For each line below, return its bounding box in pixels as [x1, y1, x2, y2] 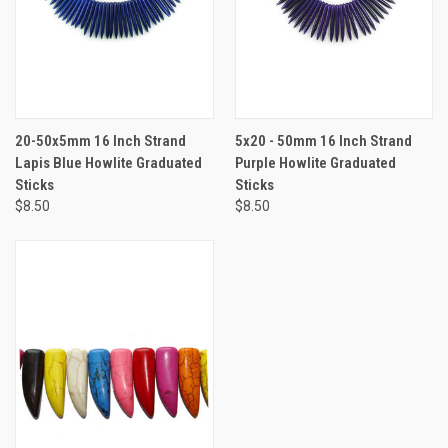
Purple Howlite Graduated [234, 153, 396, 172]
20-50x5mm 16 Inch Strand [15, 131, 186, 150]
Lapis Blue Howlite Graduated [15, 153, 202, 172]
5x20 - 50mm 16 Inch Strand [234, 131, 412, 150]
